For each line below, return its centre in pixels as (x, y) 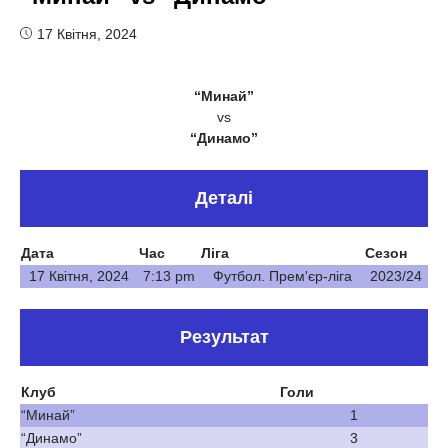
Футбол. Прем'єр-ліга (282, 275)
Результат (224, 336)
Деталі (224, 197)
